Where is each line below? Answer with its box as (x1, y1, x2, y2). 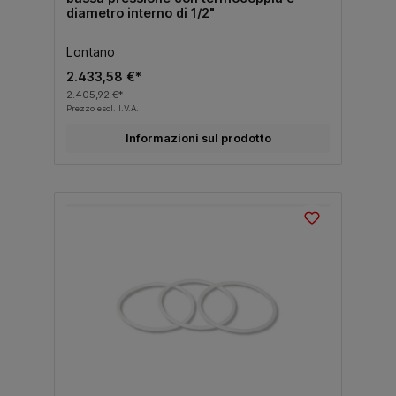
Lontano (65, 44, 115, 60)
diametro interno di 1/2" (65, 5, 215, 21)
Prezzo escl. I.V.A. (65, 103, 139, 114)
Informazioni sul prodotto (125, 132, 271, 146)
